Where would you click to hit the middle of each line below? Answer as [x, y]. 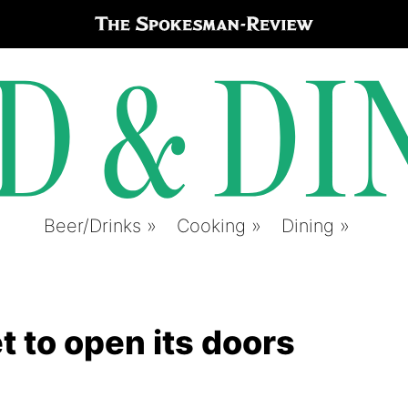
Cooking [211, 226]
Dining [308, 226]
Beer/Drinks [92, 226]
